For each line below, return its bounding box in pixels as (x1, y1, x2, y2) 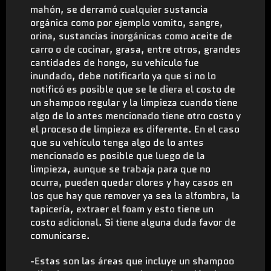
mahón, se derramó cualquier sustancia (30, 2, 208, 16)
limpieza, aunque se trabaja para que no (30, 162, 211, 176)
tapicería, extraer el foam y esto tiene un (30, 201, 214, 216)
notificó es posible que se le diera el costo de (30, 82, 235, 96)
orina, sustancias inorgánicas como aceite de (30, 28, 232, 43)
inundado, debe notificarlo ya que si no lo (30, 68, 216, 83)
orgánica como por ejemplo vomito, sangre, (30, 15, 223, 30)
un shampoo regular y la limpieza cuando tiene (30, 95, 238, 109)
